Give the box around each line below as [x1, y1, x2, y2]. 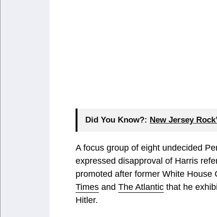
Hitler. [76, 195, 98, 205]
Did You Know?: [85, 115, 147, 124]
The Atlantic [118, 182, 164, 192]
